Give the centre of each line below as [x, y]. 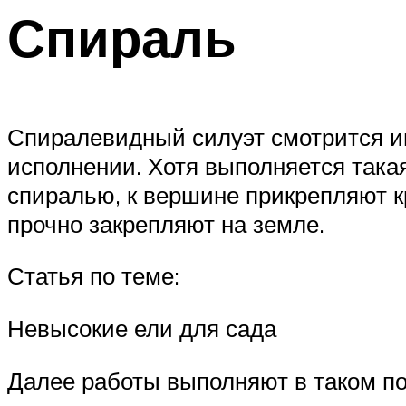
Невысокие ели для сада [142, 329]
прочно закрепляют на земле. [166, 223]
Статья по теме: [93, 276]
